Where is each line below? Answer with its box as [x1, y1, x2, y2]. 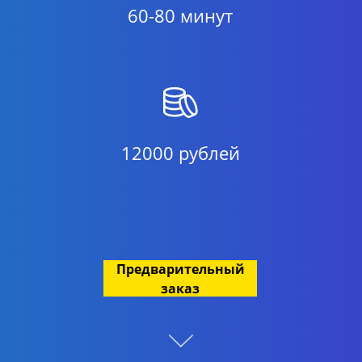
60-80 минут [128, 3, 233, 27]
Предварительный [116, 259, 245, 278]
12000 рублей [120, 141, 240, 165]
